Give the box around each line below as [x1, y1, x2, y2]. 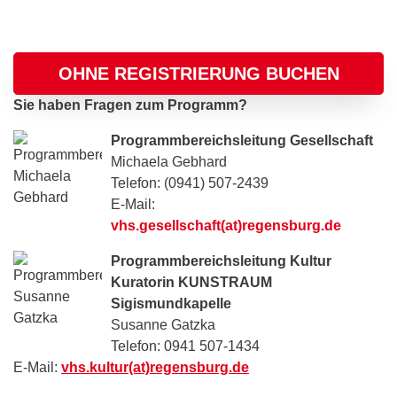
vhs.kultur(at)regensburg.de [61, 360, 249, 375]
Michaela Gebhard [111, 154, 227, 169]
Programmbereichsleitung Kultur [111, 253, 331, 269]
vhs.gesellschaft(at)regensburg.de [111, 218, 341, 233]
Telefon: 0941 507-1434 [111, 339, 260, 354]
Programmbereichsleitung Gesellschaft [111, 133, 373, 148]
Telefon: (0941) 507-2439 [111, 175, 269, 191]
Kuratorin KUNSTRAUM [111, 275, 272, 290]
